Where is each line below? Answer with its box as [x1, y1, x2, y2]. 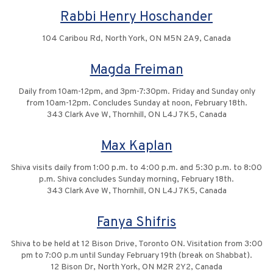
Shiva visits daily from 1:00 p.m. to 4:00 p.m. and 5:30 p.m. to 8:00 [11, 163, 262, 174]
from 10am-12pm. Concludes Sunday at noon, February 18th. [26, 98, 247, 109]
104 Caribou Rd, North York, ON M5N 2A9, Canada [42, 34, 231, 44]
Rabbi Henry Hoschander [60, 9, 213, 27]
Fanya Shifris [97, 214, 176, 232]
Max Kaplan [101, 138, 172, 156]
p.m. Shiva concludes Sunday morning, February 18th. [39, 174, 234, 185]
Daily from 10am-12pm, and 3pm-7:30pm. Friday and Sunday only [18, 87, 255, 97]
